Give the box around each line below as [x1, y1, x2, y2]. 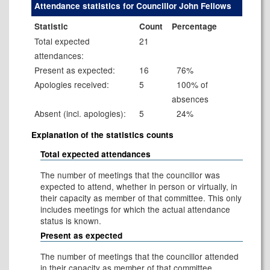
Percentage [171, 20, 217, 32]
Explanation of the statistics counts [31, 129, 174, 140]
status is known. [40, 215, 101, 227]
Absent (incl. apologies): [34, 107, 126, 119]
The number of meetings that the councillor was [40, 169, 220, 181]
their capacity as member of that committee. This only [40, 192, 242, 204]
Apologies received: [34, 78, 109, 90]
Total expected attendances [40, 148, 151, 160]
